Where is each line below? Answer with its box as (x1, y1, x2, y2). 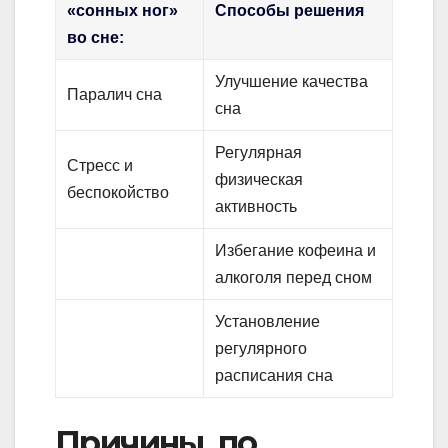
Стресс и (67, 156, 134, 174)
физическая (215, 170, 304, 188)
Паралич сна (67, 85, 163, 103)
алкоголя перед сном (215, 268, 373, 286)
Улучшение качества (215, 72, 369, 90)
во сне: (67, 28, 125, 46)
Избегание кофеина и (215, 241, 377, 259)
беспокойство (67, 183, 170, 201)
